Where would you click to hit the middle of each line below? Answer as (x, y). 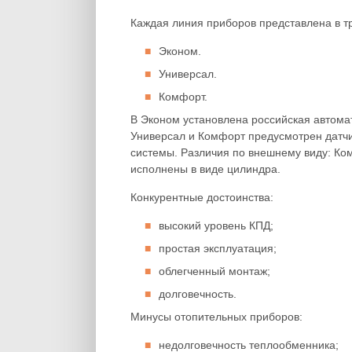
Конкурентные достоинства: (202, 197)
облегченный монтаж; (214, 271)
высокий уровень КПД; (216, 225)
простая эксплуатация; (218, 248)
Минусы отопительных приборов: (216, 317)
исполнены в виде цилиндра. (205, 169)
